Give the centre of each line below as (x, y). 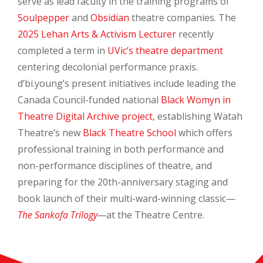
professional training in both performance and (121, 149)
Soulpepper (43, 18)
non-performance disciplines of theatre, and (115, 166)
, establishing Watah (198, 116)
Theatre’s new (50, 133)
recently (195, 34)
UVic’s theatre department (165, 50)
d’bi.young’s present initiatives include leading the (127, 83)
